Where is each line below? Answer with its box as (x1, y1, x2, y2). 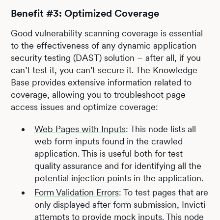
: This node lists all (126, 123, 196, 134)
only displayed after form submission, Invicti (34, 199, 206, 210)
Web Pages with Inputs (34, 123, 126, 134)
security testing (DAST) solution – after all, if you (11, 52, 201, 63)
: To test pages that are (119, 187, 209, 197)
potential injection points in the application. (34, 172, 204, 183)
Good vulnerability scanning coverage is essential (11, 27, 203, 38)
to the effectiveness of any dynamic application (11, 40, 197, 51)
